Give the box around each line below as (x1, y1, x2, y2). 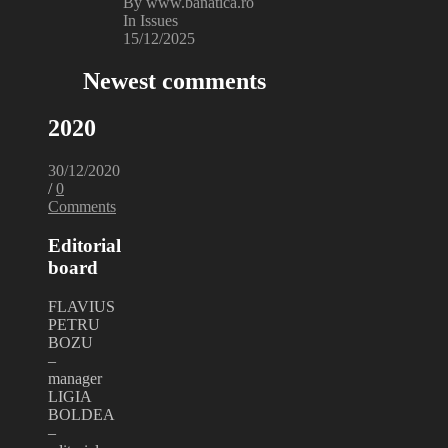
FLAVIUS (48, 297, 115, 315)
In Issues (123, 12, 178, 30)
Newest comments (83, 68, 266, 95)
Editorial (48, 234, 121, 256)
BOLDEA (48, 405, 114, 423)
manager (48, 369, 102, 387)
